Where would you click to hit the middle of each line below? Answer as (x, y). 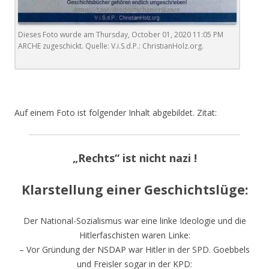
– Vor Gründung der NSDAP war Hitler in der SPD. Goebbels (134, 249)
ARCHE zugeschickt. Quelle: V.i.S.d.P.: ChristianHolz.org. (111, 46)
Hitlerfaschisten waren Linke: (134, 235)
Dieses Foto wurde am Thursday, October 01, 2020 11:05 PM (121, 34)
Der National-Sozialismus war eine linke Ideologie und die (134, 220)
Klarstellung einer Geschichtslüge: (134, 189)
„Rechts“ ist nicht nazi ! (134, 158)
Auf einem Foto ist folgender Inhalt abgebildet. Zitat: (116, 112)
